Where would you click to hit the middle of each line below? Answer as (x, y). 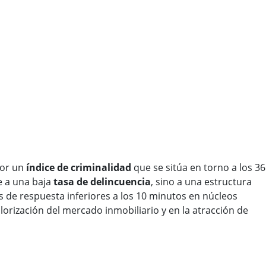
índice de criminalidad (79, 168)
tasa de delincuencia (102, 182)
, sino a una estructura (201, 182)
